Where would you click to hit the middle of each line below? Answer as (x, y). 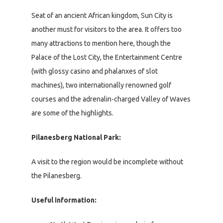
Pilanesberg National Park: (76, 137)
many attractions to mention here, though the (101, 43)
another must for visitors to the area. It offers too (107, 29)
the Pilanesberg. (56, 175)
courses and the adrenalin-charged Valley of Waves (111, 99)
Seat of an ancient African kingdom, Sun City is (102, 15)
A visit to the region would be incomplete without (107, 162)
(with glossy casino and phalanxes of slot (95, 71)
